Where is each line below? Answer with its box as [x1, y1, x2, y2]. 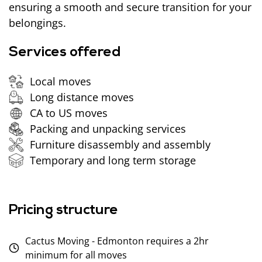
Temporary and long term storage [30, 153, 196, 167]
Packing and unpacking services [30, 121, 187, 136]
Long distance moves [30, 89, 135, 104]
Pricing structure [9, 203, 118, 218]
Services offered [9, 45, 121, 60]
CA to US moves [30, 105, 108, 120]
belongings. [9, 16, 66, 30]
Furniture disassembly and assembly [30, 137, 211, 151]
